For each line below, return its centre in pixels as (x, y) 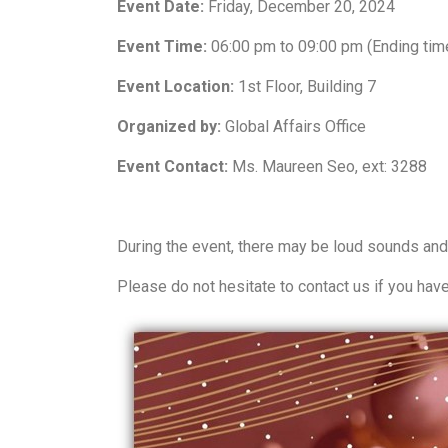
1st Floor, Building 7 (305, 86)
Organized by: (169, 126)
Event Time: (162, 46)
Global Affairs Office (293, 126)
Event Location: (175, 86)
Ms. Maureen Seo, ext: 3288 (327, 166)
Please (142, 286)
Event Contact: (172, 166)
